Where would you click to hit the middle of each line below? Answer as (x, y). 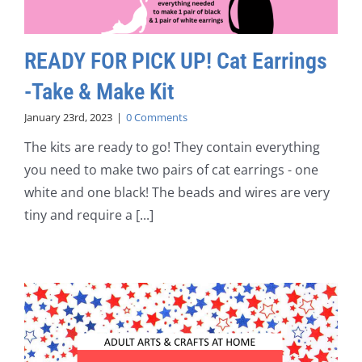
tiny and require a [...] (88, 215)
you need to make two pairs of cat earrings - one (171, 170)
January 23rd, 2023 (68, 118)
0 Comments (156, 118)
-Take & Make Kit (99, 92)
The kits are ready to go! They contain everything (172, 147)
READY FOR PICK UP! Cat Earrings (175, 61)
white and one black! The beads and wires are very (177, 193)
